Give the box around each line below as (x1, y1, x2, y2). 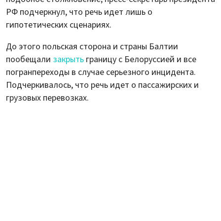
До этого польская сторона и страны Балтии (6, 40, 178, 53)
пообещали (6, 53, 53, 66)
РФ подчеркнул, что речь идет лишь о (6, 5, 152, 18)
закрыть (53, 53, 84, 66)
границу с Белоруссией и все (84, 53, 196, 66)
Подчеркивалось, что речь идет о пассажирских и (6, 78, 199, 91)
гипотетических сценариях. (6, 18, 111, 31)
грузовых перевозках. (6, 91, 89, 104)
